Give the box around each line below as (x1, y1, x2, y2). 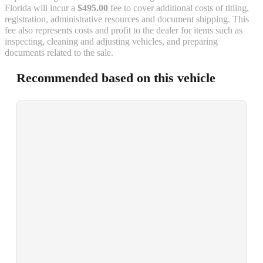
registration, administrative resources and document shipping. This (5, 14, 249, 25)
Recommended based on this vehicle (16, 70, 215, 86)
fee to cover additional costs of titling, (108, 3, 249, 14)
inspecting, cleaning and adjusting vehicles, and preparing (5, 36, 218, 48)
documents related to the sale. (5, 48, 113, 59)
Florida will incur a (5, 3, 77, 14)
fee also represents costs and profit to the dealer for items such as (5, 25, 242, 36)
